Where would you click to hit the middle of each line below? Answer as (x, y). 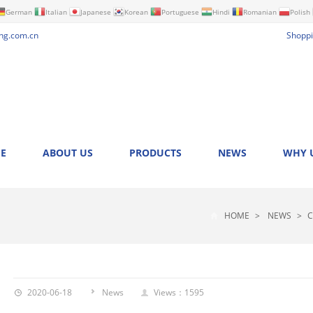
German (19, 12)
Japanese (96, 12)
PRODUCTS (155, 153)
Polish (300, 12)
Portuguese (180, 12)
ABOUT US (68, 153)
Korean (136, 12)
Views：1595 (179, 292)
